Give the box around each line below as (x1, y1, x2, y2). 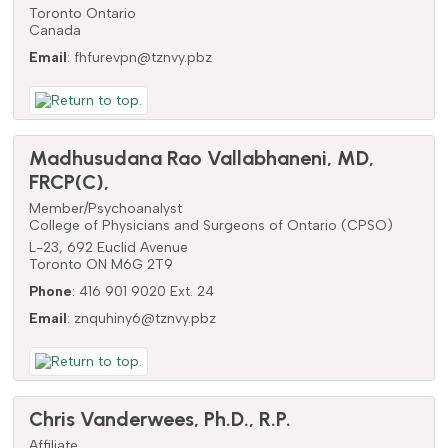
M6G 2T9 (110, 255, 173, 273)
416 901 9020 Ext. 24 (78, 282, 214, 300)
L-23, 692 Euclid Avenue (28, 238, 188, 256)
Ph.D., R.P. (203, 406, 291, 431)
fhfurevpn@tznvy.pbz (73, 48, 212, 66)
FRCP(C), (28, 169, 109, 194)
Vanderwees (79, 406, 194, 431)
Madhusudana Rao (28, 145, 202, 170)
